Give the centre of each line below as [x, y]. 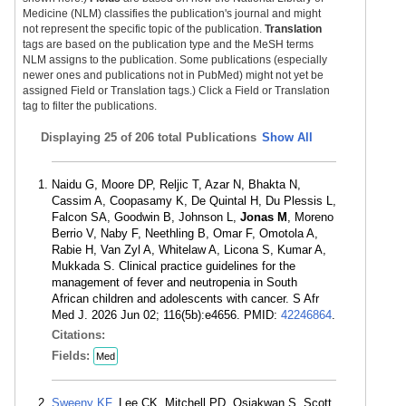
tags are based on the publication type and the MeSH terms [168, 44]
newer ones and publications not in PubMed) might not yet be [173, 75]
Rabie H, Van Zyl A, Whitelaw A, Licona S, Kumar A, [189, 250]
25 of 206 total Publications [180, 137]
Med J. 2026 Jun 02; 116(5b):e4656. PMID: [166, 315]
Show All [287, 137]
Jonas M [264, 217]
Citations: [80, 335]
